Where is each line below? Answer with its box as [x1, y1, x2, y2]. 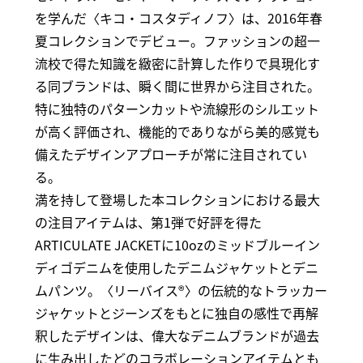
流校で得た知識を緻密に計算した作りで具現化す [34, 53, 320, 73]
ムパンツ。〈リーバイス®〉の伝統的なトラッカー [34, 280, 327, 300]
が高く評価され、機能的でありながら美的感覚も [34, 121, 320, 141]
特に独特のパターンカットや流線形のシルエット [34, 98, 319, 118]
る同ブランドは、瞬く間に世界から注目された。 [34, 75, 320, 96]
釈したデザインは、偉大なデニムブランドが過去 [34, 325, 319, 345]
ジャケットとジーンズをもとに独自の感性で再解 [34, 302, 318, 322]
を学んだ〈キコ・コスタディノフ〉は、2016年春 [34, 7, 322, 28]
